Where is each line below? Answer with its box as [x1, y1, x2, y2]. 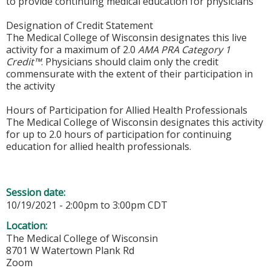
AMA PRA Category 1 [138, 43, 230, 57]
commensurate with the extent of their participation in [6, 67, 253, 81]
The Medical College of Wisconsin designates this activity [6, 116, 263, 129]
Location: [6, 219, 50, 233]
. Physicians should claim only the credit [41, 55, 218, 69]
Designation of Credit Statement [6, 19, 153, 33]
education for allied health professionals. [6, 140, 191, 154]
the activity [6, 79, 55, 93]
